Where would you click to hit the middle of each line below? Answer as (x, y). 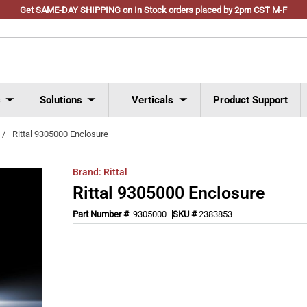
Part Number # (102, 214)
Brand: (87, 172)
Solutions (61, 100)
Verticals (152, 100)
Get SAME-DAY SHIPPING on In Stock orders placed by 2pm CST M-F (153, 10)
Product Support (250, 100)
